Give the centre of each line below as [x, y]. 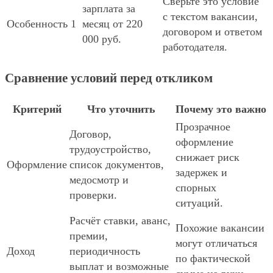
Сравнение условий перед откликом [109, 78]
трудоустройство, [110, 150]
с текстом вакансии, [210, 17]
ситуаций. [199, 203]
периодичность [105, 251]
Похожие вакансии [220, 228]
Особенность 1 [41, 24]
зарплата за [109, 9]
